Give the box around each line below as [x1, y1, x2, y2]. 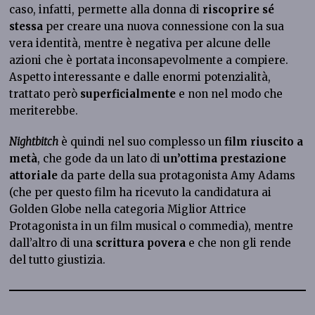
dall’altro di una [9, 236, 96, 250]
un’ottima [163, 151, 218, 165]
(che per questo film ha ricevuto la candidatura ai [9, 185, 272, 199]
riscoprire [202, 2, 260, 16]
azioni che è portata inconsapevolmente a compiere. [9, 53, 289, 67]
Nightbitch [9, 134, 59, 148]
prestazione [220, 151, 287, 165]
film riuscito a [224, 134, 304, 148]
